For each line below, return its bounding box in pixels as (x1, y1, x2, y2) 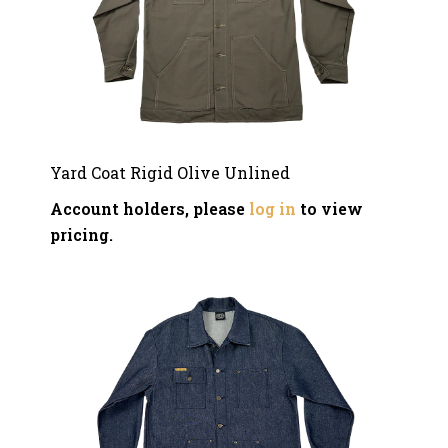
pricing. (50, 224, 113, 245)
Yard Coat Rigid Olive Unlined (50, 162, 290, 183)
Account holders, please (50, 198, 249, 219)
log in (249, 198, 296, 219)
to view (296, 198, 363, 219)
